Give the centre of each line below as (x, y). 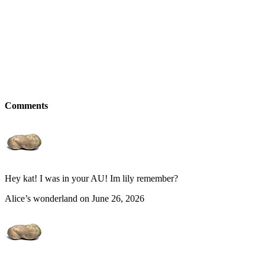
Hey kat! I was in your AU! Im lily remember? (91, 179)
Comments (26, 106)
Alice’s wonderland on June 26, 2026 (75, 199)
